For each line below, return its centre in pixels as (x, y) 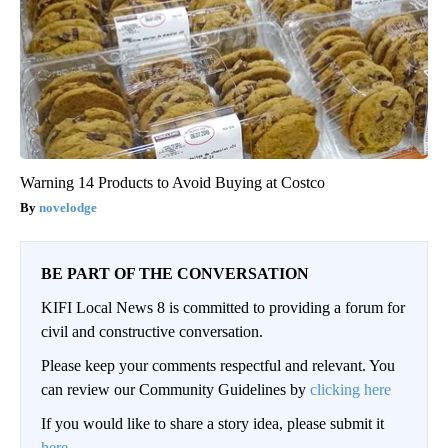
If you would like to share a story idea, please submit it (212, 423)
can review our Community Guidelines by (175, 389)
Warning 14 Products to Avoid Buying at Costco (172, 182)
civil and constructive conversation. (152, 331)
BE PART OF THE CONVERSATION (175, 273)
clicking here (350, 389)
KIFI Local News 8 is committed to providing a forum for (223, 307)
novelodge (68, 207)
